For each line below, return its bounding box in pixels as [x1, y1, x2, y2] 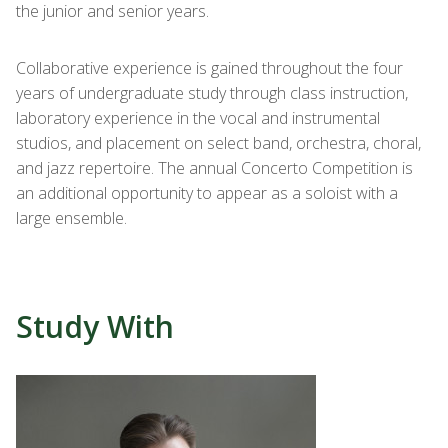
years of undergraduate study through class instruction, [16, 82, 408, 104]
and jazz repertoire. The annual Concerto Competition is [16, 157, 413, 179]
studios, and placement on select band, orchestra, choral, [16, 132, 421, 154]
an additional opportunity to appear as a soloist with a [16, 182, 398, 204]
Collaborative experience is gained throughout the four [16, 57, 403, 79]
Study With [16, 306, 174, 347]
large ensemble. [16, 207, 127, 229]
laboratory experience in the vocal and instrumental [16, 107, 380, 129]
